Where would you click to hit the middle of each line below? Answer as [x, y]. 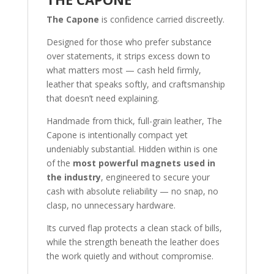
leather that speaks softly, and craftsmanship [135, 84]
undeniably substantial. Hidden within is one [132, 149]
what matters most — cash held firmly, [124, 70]
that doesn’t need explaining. [102, 98]
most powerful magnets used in [144, 163]
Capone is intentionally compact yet [117, 135]
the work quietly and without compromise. [130, 256]
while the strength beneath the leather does [133, 242]
